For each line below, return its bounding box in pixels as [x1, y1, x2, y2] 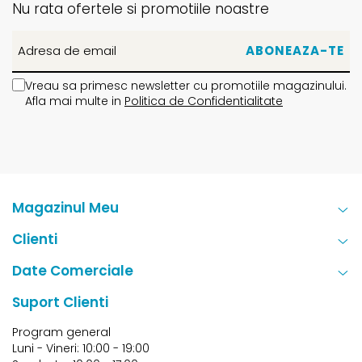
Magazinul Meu [12, 197, 119, 217]
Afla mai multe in [25, 92, 124, 109]
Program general [12, 323, 111, 340]
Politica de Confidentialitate [124, 92, 283, 109]
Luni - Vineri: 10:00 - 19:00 [12, 339, 149, 356]
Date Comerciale [12, 260, 133, 280]
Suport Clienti [12, 292, 108, 312]
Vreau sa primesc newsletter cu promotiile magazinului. [25, 77, 347, 94]
